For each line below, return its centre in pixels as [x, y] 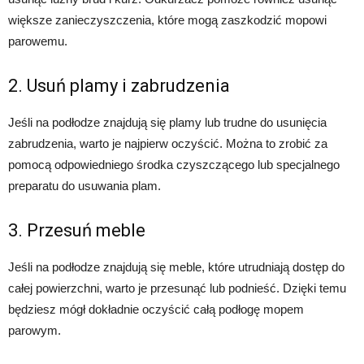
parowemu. [38, 41]
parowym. [35, 331]
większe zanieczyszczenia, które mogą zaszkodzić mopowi [167, 20]
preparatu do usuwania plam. [84, 186]
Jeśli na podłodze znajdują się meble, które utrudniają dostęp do [176, 267]
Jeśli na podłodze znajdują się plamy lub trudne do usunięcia [167, 123]
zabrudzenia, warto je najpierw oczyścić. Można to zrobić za [168, 144]
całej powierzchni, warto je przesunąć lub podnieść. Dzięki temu [177, 288]
